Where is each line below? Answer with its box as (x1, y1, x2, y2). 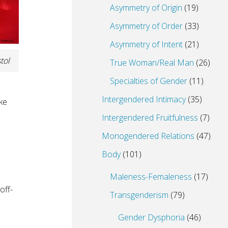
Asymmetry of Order (110, 20, 183, 32)
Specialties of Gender (110, 75, 187, 87)
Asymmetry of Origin (110, 2, 182, 13)
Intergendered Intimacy (102, 93, 186, 105)
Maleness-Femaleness (110, 170, 192, 182)
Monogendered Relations (102, 130, 194, 141)
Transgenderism (110, 189, 168, 201)
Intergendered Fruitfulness (102, 111, 198, 123)
